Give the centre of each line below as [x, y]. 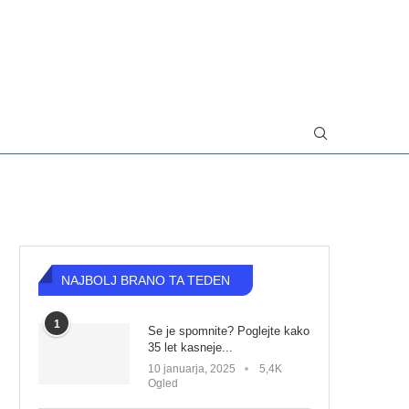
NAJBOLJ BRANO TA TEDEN [146, 280]
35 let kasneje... [190, 347]
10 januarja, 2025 [192, 369]
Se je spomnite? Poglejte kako [229, 331]
